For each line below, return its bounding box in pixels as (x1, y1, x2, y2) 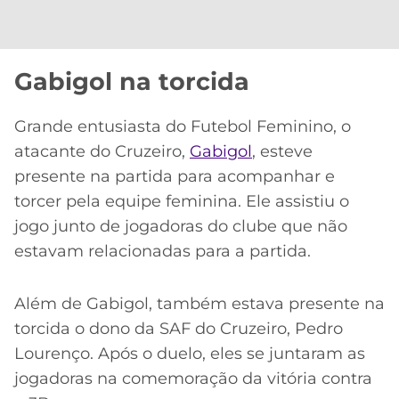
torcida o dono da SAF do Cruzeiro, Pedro (14, 318, 343, 338)
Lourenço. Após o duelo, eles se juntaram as (14, 343, 365, 363)
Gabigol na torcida (14, 66, 249, 96)
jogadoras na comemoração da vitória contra (14, 368, 372, 388)
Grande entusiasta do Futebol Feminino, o (14, 116, 351, 136)
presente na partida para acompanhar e (14, 166, 335, 186)
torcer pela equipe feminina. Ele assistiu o (14, 191, 349, 211)
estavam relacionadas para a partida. (14, 240, 311, 261)
